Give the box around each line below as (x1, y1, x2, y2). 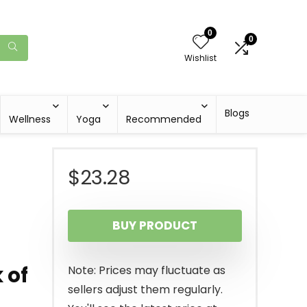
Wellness (9, 112, 51, 126)
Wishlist (184, 51, 217, 64)
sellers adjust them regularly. (68, 282, 223, 297)
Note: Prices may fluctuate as (68, 262, 225, 278)
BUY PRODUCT (112, 217, 197, 234)
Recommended (126, 112, 202, 126)
